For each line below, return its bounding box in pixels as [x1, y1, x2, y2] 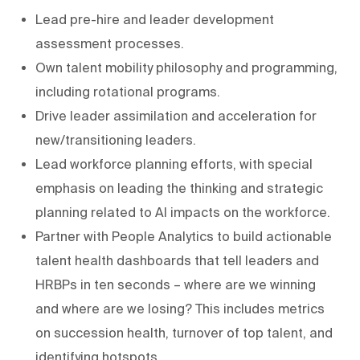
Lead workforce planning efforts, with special [35, 156, 313, 171]
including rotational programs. [35, 84, 220, 99]
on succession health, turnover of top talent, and [35, 325, 333, 340]
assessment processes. [35, 35, 184, 51]
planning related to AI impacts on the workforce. [35, 204, 330, 219]
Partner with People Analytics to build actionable [35, 228, 332, 243]
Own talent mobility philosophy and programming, [35, 59, 337, 75]
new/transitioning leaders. [35, 132, 196, 147]
